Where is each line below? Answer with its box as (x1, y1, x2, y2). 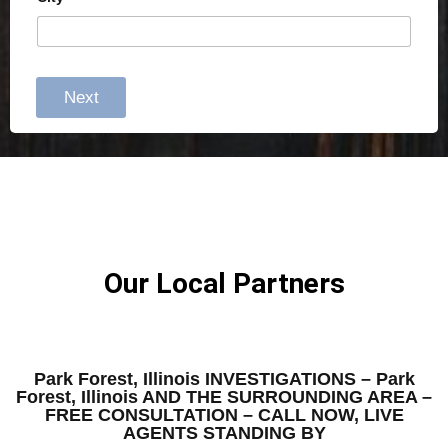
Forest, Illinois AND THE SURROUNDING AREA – (16, 387, 432, 408)
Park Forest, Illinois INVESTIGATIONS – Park (33, 369, 415, 390)
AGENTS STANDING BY (122, 423, 326, 444)
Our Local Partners (103, 267, 345, 301)
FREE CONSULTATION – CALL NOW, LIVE (44, 405, 404, 426)
